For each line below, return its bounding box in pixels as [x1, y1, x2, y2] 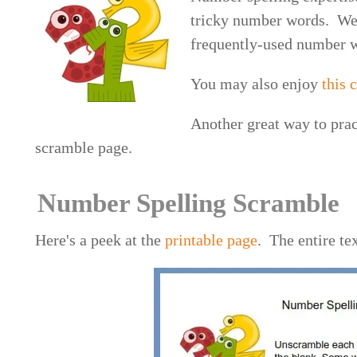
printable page [165, 230, 258, 249]
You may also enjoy [190, 74, 323, 92]
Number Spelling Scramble [37, 187, 340, 218]
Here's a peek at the [35, 230, 166, 249]
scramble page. [35, 138, 137, 156]
